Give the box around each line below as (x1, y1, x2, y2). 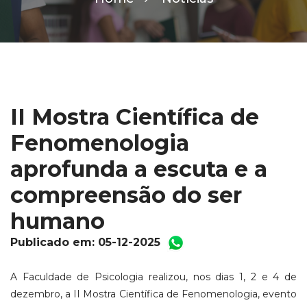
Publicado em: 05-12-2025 (10, 235, 164, 249)
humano (10, 207, 105, 234)
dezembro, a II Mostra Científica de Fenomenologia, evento (10, 287, 297, 300)
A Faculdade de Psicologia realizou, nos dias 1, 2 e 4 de (10, 270, 297, 283)
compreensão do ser (10, 181, 242, 208)
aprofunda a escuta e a (10, 155, 267, 182)
